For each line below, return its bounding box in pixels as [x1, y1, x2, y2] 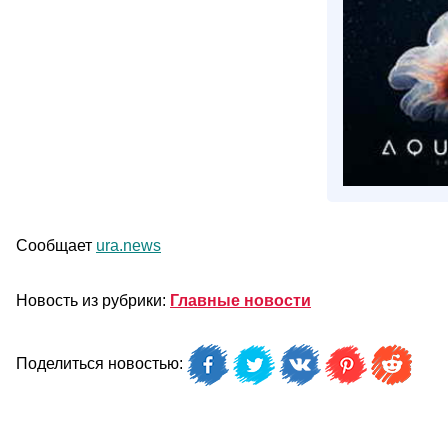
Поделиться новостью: [16, 355, 187, 373]
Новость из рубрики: [16, 292, 170, 309]
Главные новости [170, 292, 311, 309]
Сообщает [16, 237, 96, 254]
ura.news [96, 237, 161, 254]
